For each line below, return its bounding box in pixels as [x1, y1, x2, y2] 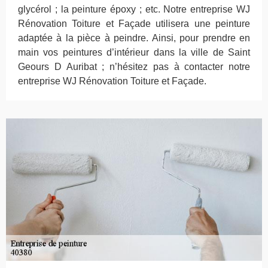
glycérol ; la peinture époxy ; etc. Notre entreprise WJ [18, 4, 250, 15]
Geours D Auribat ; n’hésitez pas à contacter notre [18, 62, 250, 72]
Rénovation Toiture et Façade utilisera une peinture [18, 19, 250, 29]
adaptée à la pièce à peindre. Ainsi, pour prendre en [18, 33, 250, 44]
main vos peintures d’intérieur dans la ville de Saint [18, 47, 250, 58]
